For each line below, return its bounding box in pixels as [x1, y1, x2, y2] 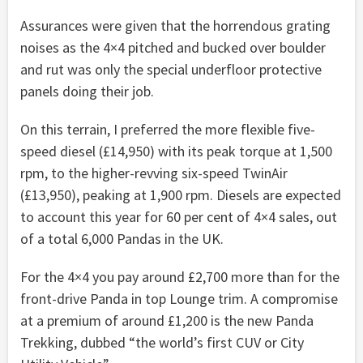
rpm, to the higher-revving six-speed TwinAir [20, 163, 288, 182]
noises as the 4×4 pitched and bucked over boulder [20, 37, 326, 57]
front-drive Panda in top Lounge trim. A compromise [20, 288, 338, 308]
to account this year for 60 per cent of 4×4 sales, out [20, 207, 337, 226]
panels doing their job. [20, 81, 154, 100]
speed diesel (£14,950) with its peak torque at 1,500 [20, 141, 332, 160]
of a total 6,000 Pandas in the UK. [20, 228, 224, 248]
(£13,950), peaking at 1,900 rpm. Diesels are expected [20, 185, 341, 204]
